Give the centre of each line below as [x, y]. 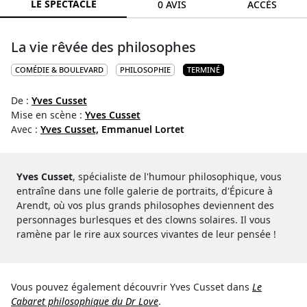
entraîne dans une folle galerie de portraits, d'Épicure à [145, 191]
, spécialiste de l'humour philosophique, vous [177, 176]
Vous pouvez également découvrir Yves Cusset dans [132, 286]
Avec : [26, 129]
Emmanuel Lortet [143, 129]
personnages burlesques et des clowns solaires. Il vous [144, 219]
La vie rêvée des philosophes [103, 47]
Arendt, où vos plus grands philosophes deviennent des [145, 205]
